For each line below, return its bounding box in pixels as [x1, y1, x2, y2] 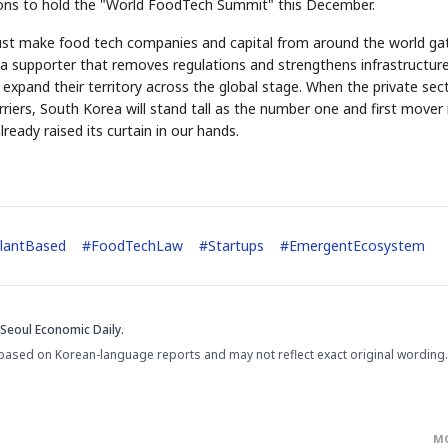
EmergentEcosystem [289, 236, 425, 255]
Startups [208, 236, 264, 255]
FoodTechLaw [91, 236, 183, 255]
